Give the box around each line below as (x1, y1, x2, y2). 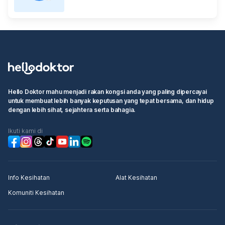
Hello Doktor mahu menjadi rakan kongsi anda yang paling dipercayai (8, 88, 207, 96)
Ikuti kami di (8, 127, 43, 135)
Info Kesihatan (8, 174, 50, 182)
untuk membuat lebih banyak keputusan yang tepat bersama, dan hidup (8, 97, 214, 105)
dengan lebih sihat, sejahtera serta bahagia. (8, 106, 136, 114)
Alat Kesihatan (116, 174, 157, 182)
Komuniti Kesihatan (8, 189, 64, 197)
